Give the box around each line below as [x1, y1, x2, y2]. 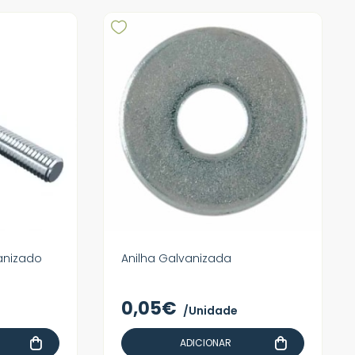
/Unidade [183, 303, 238, 319]
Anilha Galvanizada [121, 250, 231, 266]
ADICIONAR [180, 336, 231, 349]
